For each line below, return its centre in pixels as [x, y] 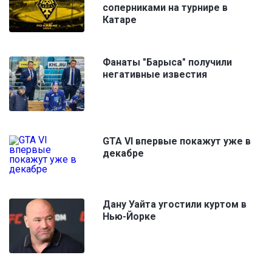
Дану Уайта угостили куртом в [175, 204]
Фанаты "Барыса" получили [167, 62]
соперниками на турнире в [165, 7]
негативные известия [155, 74]
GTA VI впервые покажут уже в [177, 141]
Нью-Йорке [129, 216]
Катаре [120, 19]
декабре [123, 153]
